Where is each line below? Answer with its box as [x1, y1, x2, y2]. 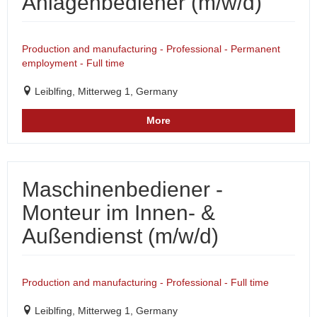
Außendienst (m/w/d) [22, 224, 219, 248]
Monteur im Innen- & [22, 201, 215, 224]
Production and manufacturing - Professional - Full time [22, 277, 269, 288]
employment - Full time [22, 57, 125, 69]
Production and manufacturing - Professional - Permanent [22, 43, 280, 54]
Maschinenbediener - [22, 178, 223, 201]
